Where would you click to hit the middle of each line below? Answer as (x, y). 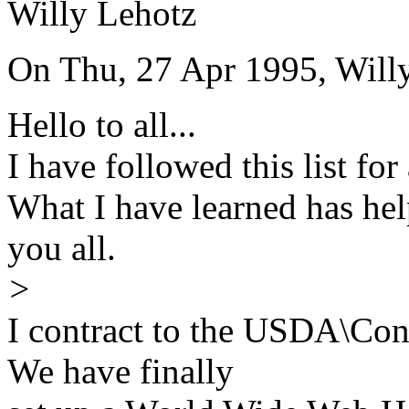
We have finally (121, 372)
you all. (62, 248)
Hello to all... (102, 125)
